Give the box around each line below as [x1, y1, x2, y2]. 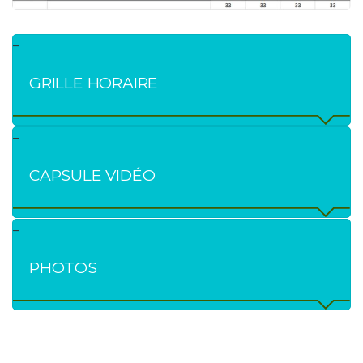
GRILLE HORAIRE [29, 72, 159, 92]
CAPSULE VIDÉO [29, 164, 156, 185]
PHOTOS [29, 257, 97, 277]
